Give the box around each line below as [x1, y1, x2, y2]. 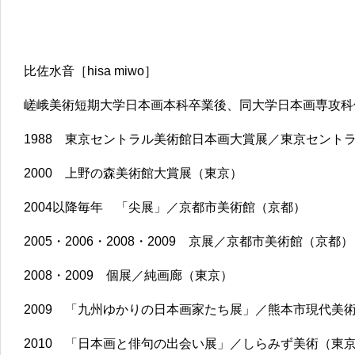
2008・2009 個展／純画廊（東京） [24, 269, 233, 282]
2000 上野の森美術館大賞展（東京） [24, 166, 242, 180]
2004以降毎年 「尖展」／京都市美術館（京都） [24, 200, 306, 214]
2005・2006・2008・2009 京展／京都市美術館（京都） [24, 235, 353, 248]
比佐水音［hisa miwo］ [24, 64, 157, 78]
